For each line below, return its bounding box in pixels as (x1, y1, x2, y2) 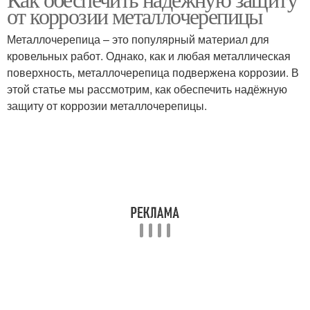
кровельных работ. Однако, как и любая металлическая (7, 48, 291, 64)
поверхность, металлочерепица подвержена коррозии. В (7, 64, 299, 80)
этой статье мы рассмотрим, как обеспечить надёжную (7, 81, 287, 97)
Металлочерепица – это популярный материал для (7, 31, 269, 47)
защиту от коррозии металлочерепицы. (7, 98, 207, 113)
